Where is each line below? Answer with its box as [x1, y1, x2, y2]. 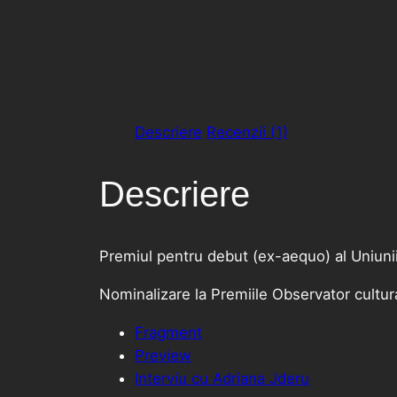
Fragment [135, 323, 202, 341]
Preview [135, 346, 191, 364]
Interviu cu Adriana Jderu [135, 369, 309, 387]
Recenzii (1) [206, 122, 288, 141]
